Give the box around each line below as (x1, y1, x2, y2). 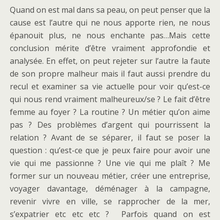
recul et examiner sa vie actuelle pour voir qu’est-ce (10, 81, 210, 92)
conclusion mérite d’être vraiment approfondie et (10, 43, 210, 54)
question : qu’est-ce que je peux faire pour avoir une (10, 145, 210, 156)
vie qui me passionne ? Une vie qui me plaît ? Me (10, 158, 210, 169)
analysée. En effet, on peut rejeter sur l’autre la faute (10, 55, 210, 67)
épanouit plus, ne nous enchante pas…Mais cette (10, 30, 210, 41)
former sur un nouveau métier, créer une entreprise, (10, 170, 210, 182)
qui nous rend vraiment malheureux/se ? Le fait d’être (10, 94, 210, 105)
